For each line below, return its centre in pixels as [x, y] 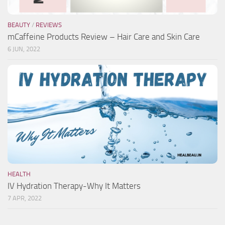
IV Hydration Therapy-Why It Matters [74, 186]
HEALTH [19, 174]
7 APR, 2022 [25, 198]
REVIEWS [49, 25]
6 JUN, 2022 [24, 49]
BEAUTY [19, 25]
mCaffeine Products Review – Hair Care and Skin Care [104, 37]
